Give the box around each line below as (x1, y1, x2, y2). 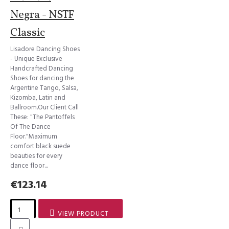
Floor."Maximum (10, 132, 57, 141)
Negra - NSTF (10, 7, 74, 23)
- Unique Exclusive (10, 54, 62, 63)
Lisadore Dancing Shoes (10, 44, 80, 54)
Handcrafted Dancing (10, 64, 73, 73)
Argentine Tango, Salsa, (10, 83, 78, 93)
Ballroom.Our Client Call (10, 103, 79, 112)
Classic (10, 25, 45, 41)
